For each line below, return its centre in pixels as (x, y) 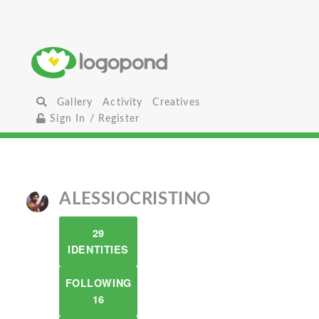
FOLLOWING (98, 283)
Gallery (75, 102)
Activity (123, 102)
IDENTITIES (98, 249)
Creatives (176, 102)
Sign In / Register (93, 119)
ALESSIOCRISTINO (135, 199)
